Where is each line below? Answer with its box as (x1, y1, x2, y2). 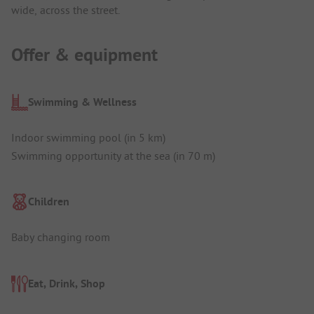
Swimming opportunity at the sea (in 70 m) (11, 148, 215, 163)
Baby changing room (11, 230, 110, 245)
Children (28, 194, 69, 210)
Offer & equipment (11, 42, 158, 67)
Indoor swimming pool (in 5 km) (11, 130, 165, 144)
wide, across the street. (11, 3, 120, 18)
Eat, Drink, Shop (28, 275, 105, 291)
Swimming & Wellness (28, 94, 137, 109)
